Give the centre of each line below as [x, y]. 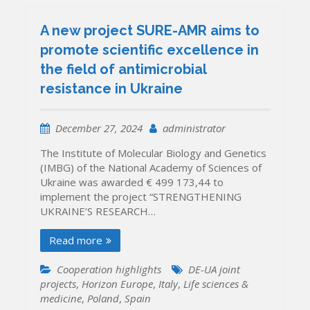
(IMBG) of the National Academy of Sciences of [151, 168]
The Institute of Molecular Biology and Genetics [154, 153]
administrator [194, 128]
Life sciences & [216, 284]
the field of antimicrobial [124, 70]
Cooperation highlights [109, 270]
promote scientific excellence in [150, 50]
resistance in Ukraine [112, 89]
